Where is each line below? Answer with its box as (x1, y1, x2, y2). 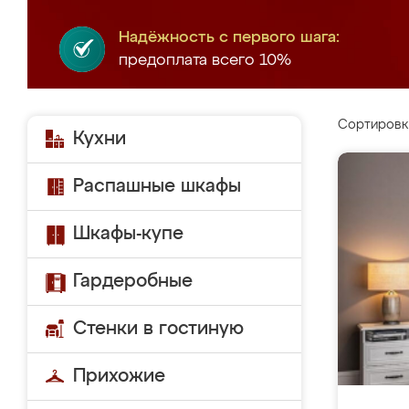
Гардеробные (73, 272, 193, 290)
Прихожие (73, 367, 165, 385)
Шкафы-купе (73, 225, 184, 243)
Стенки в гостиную (73, 320, 244, 338)
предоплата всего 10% (119, 53, 291, 68)
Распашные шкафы (73, 177, 241, 195)
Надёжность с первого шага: (119, 30, 340, 46)
